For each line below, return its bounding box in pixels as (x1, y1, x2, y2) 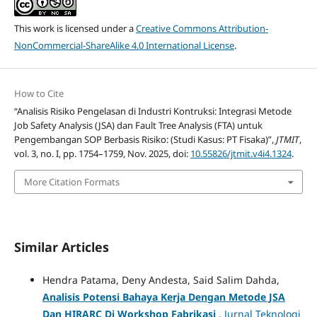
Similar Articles (13, 238, 109, 256)
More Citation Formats (23, 175, 120, 189)
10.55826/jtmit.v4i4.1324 (190, 146, 292, 160)
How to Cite (13, 86, 64, 100)
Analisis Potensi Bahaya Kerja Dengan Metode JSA (42, 290, 285, 304)
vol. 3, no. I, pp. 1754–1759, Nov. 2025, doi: (13, 146, 190, 160)
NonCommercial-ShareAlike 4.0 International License (13, 38, 234, 52)
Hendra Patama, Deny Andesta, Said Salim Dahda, (42, 273, 279, 287)
